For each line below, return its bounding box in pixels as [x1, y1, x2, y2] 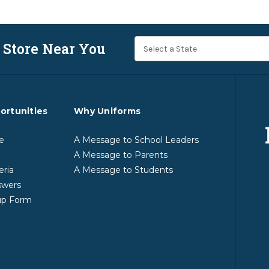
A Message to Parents [74, 150, 168, 161]
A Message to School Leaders [74, 134, 199, 146]
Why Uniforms [74, 106, 141, 117]
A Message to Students [74, 165, 173, 176]
